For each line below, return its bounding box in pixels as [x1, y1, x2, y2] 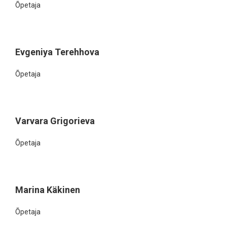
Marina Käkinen [15, 184, 80, 195]
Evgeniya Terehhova [15, 47, 99, 57]
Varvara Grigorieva [15, 116, 95, 126]
